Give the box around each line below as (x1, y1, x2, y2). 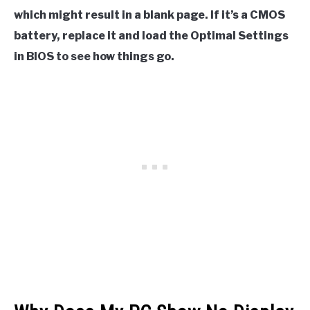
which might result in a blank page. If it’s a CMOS (14, 8, 285, 22)
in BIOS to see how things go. (14, 50, 174, 64)
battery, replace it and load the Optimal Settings (14, 29, 289, 43)
